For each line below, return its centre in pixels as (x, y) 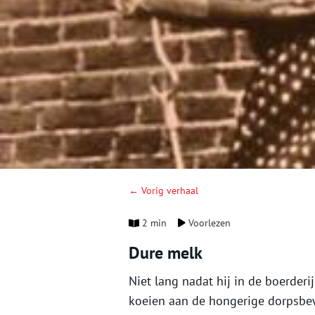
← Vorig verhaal (163, 191)
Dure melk (166, 253)
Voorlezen (208, 223)
